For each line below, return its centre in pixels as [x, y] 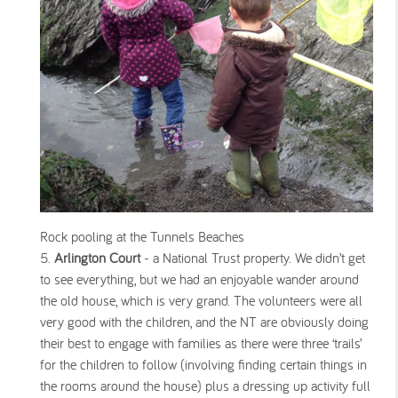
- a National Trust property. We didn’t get [253, 258]
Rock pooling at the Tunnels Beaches [142, 237]
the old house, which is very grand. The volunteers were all [201, 301]
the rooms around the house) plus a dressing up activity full [205, 386]
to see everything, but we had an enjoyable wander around [199, 279]
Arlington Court [97, 258]
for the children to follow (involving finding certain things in [203, 365]
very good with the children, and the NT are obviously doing [204, 322]
